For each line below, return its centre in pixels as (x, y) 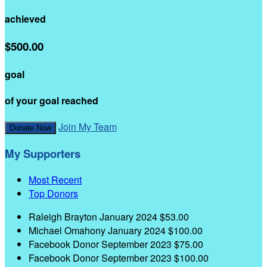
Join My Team (88, 127)
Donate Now (30, 128)
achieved (25, 19)
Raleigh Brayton (64, 216)
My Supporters (43, 153)
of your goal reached (52, 101)
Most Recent (55, 179)
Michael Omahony (68, 230)
